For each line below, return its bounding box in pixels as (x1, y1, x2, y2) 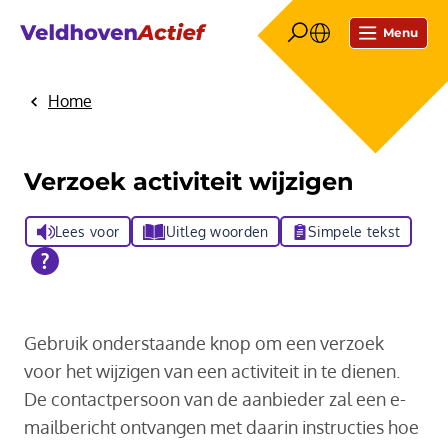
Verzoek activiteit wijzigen (24, 167, 354, 197)
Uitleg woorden (165, 223, 269, 241)
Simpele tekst (308, 223, 401, 241)
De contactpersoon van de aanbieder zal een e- (24, 388, 406, 411)
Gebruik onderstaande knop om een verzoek (24, 332, 384, 355)
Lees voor (54, 223, 120, 241)
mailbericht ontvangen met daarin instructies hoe (24, 416, 419, 439)
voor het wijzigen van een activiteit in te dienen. (24, 360, 400, 383)
